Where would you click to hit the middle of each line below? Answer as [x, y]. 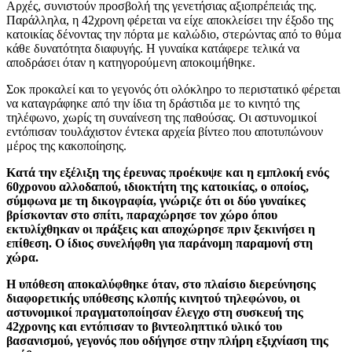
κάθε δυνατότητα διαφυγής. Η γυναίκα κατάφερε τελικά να [153, 48]
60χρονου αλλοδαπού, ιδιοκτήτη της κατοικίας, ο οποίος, [158, 186]
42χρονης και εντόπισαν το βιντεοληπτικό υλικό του [144, 326]
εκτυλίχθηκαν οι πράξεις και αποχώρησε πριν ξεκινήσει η [161, 229]
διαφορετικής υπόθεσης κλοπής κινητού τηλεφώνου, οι [153, 298]
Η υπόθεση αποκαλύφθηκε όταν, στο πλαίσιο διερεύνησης [161, 284]
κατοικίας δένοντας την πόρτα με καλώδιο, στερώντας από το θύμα [174, 34]
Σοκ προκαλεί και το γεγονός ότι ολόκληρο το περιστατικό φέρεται [173, 89]
